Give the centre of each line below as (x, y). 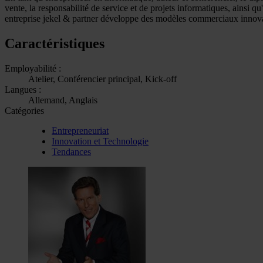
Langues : (23, 89)
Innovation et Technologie (100, 141)
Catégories (24, 110)
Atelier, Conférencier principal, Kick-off (102, 79)
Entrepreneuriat (80, 130)
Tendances (71, 151)
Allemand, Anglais (63, 100)
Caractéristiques (55, 43)
